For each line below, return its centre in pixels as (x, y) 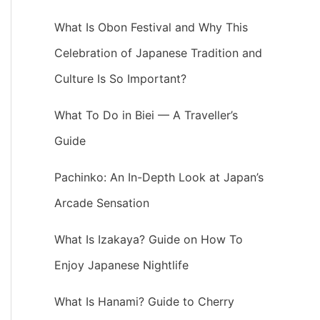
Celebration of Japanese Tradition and (158, 53)
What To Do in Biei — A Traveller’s (146, 115)
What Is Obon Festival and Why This (151, 27)
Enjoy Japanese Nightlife (121, 265)
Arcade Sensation (102, 203)
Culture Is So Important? (120, 79)
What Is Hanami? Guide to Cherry (144, 302)
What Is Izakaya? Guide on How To (149, 240)
